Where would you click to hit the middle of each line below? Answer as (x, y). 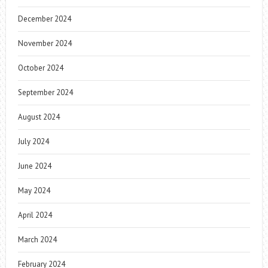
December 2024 (44, 19)
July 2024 (33, 141)
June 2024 (34, 166)
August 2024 (39, 117)
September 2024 (45, 92)
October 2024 (40, 68)
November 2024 (45, 43)
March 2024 (37, 239)
